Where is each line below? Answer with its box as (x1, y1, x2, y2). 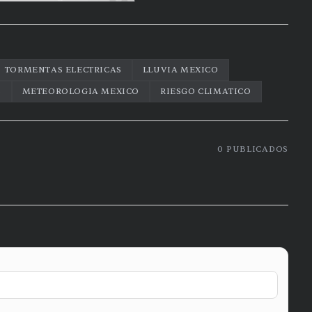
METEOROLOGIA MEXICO (22, 86, 140, 97)
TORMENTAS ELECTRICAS (4, 64, 122, 75)
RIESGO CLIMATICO (160, 86, 251, 97)
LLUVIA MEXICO (142, 64, 219, 75)
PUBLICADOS (224, 143, 288, 155)
